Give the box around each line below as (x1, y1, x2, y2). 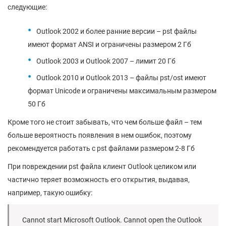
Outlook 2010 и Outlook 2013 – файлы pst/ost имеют (36, 74, 206, 82)
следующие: (8, 3, 47, 11)
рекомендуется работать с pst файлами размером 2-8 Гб (8, 144, 195, 152)
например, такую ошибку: (8, 189, 92, 197)
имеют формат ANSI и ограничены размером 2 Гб (28, 40, 191, 48)
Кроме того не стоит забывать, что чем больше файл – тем (8, 118, 202, 126)
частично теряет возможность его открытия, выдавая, (8, 176, 190, 184)
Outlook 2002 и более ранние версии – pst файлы (36, 27, 197, 35)
